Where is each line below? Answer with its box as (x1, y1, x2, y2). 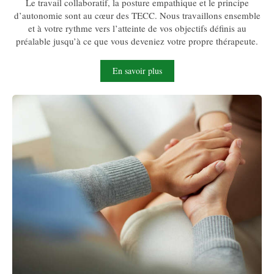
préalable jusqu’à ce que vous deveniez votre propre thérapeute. (16, 34, 258, 47)
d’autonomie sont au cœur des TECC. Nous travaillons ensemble (13, 9, 261, 21)
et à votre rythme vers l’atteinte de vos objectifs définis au (28, 21, 246, 34)
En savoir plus (112, 64, 162, 76)
